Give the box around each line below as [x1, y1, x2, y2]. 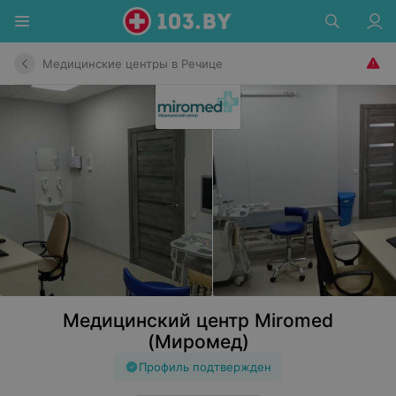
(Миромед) [147, 331, 249, 353]
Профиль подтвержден [139, 360, 271, 374]
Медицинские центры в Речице [42, 56, 223, 71]
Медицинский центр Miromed [63, 309, 333, 331]
